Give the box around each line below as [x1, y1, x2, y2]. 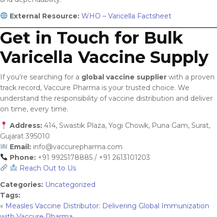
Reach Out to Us [17, 163, 76, 172]
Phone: [9, 153, 36, 162]
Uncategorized [45, 180, 95, 189]
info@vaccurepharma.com [32, 142, 123, 151]
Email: [9, 142, 31, 151]
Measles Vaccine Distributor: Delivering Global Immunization [5, 201, 209, 210]
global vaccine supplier [81, 72, 167, 81]
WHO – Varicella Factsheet [81, 11, 171, 20]
